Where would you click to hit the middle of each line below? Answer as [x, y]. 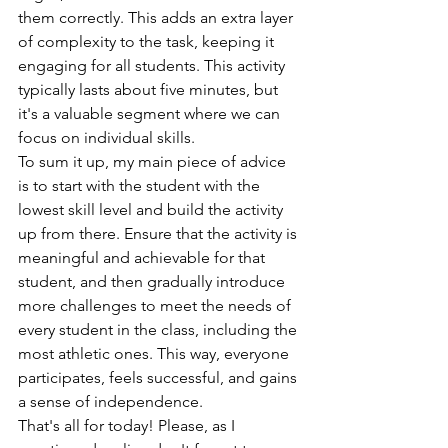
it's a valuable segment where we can [151, 114]
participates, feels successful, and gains [159, 378]
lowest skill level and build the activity [152, 210]
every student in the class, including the [159, 330]
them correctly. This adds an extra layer [157, 18]
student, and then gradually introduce [153, 282]
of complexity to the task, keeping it [148, 42]
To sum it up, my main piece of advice [154, 162]
